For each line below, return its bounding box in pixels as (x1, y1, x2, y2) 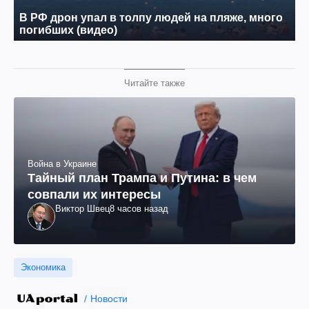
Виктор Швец (55, 203, 110, 214)
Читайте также (124, 77, 185, 88)
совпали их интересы (28, 188, 161, 201)
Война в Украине (28, 159, 97, 169)
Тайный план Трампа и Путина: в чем (28, 171, 257, 185)
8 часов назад (110, 203, 168, 214)
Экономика (21, 262, 66, 272)
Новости (90, 293, 128, 304)
